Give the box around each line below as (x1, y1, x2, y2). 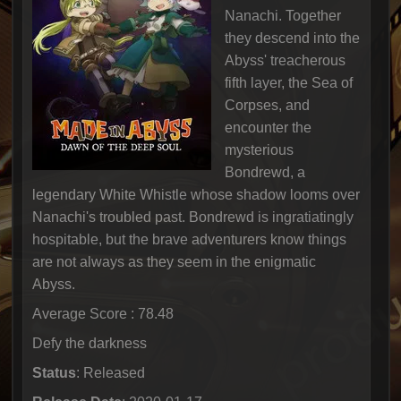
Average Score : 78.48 (31, 306, 174, 321)
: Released (75, 365, 145, 380)
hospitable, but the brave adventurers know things (31, 232, 346, 247)
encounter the (224, 120, 311, 135)
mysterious (224, 142, 294, 158)
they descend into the (224, 30, 360, 46)
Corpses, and (224, 98, 310, 113)
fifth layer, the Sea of (224, 75, 353, 90)
